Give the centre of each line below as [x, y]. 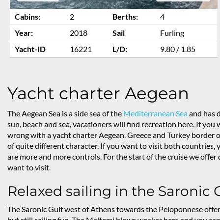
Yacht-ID [30, 49]
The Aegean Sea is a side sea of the [65, 113]
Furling [172, 33]
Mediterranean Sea [155, 113]
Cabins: [27, 17]
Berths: [125, 17]
